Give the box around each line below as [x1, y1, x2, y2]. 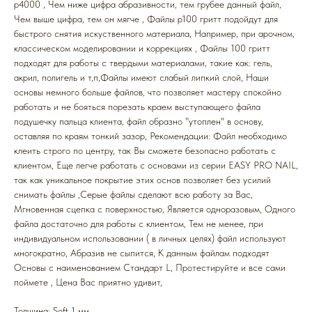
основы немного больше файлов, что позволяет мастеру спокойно [14, 86, 281, 98]
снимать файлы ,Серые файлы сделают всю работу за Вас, [14, 189, 253, 201]
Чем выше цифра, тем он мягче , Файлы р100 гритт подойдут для [14, 13, 278, 25]
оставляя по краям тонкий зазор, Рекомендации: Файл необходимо [14, 130, 287, 142]
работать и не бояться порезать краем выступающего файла [14, 101, 260, 113]
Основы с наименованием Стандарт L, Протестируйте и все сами [14, 262, 286, 274]
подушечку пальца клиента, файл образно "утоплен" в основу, [14, 116, 263, 127]
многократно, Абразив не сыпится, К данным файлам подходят [14, 247, 270, 259]
